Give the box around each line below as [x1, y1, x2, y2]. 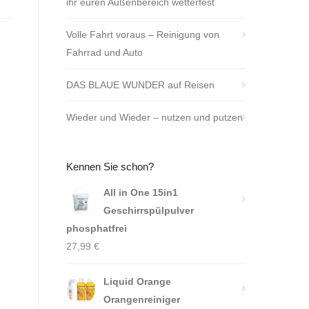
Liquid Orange [103, 276, 171, 287]
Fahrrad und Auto [66, 47, 143, 58]
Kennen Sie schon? [66, 161, 154, 172]
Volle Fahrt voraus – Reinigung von [66, 29, 219, 40]
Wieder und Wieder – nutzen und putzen [66, 112, 243, 123]
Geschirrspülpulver [103, 205, 194, 216]
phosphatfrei [66, 223, 127, 234]
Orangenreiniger [103, 294, 180, 305]
